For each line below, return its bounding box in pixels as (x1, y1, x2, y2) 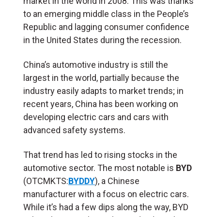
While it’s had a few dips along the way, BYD (23, 201, 188, 212)
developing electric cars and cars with (23, 111, 169, 122)
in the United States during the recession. (23, 34, 184, 45)
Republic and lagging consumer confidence (23, 21, 189, 32)
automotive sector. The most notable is (23, 162, 176, 173)
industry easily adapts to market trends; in (23, 85, 184, 96)
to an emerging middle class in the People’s (23, 8, 189, 19)
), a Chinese (95, 175, 139, 186)
